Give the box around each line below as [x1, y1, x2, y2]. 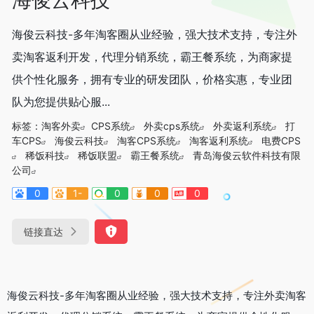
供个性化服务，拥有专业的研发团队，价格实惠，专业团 [12, 71, 292, 86]
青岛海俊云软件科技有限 [193, 149, 301, 161]
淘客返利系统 [189, 134, 248, 146]
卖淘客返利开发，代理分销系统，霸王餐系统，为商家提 [12, 49, 292, 64]
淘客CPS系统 [117, 134, 176, 146]
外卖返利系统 [213, 119, 272, 132]
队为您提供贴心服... [12, 94, 110, 109]
